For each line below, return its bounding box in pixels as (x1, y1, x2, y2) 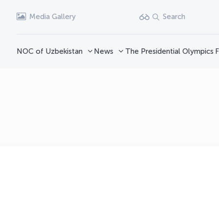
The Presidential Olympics (125, 47, 214, 56)
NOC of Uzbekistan (17, 47, 83, 56)
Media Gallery (29, 12, 76, 21)
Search (162, 12, 185, 21)
